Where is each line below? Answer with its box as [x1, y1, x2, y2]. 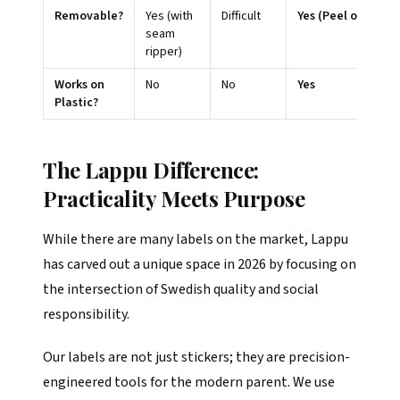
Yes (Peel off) [297, 7, 371, 25]
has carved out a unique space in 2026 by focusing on [43, 254, 356, 274]
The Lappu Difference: [43, 155, 259, 184]
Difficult [221, 7, 261, 25]
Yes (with [146, 7, 193, 25]
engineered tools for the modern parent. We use [43, 372, 335, 392]
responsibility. [43, 304, 129, 324]
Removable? [54, 7, 123, 25]
